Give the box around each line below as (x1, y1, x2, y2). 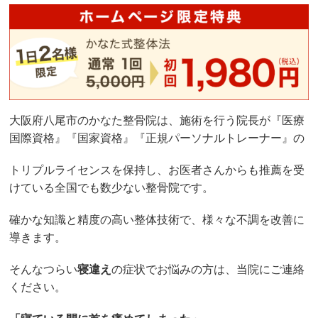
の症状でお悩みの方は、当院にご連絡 (111, 263, 305, 276)
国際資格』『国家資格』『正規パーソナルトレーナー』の (9, 132, 305, 145)
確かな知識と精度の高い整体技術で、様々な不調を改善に (9, 214, 305, 226)
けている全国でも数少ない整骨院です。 (9, 182, 214, 194)
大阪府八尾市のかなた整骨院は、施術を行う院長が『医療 (9, 114, 305, 127)
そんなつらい (9, 263, 78, 276)
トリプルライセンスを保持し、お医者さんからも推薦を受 (9, 164, 305, 177)
